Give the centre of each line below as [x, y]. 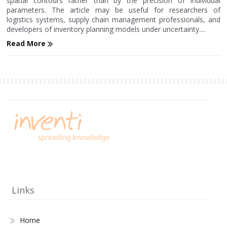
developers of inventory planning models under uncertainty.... [106, 29]
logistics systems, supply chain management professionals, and [113, 20]
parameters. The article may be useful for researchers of [113, 10]
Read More [27, 43]
